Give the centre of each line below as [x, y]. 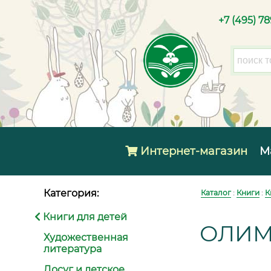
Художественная [86, 237]
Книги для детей [84, 217]
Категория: [71, 193]
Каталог [216, 193]
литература [73, 249]
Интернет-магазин [192, 151]
